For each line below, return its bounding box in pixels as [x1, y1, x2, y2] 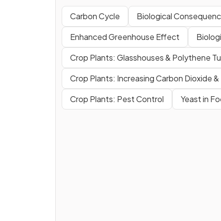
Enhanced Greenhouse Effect [70, 31, 180, 42]
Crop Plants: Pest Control [70, 93, 164, 104]
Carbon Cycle [70, 10, 120, 21]
